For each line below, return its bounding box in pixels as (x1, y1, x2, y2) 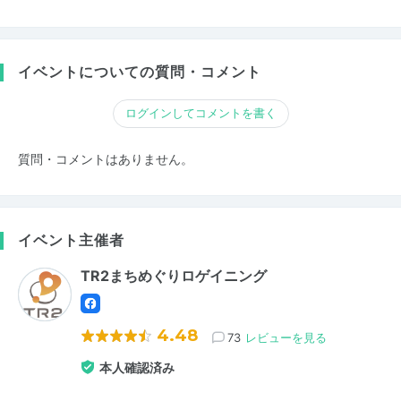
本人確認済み (99, 359, 175, 375)
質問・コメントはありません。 (18, 151, 193, 166)
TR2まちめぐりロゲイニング (81, 266, 267, 285)
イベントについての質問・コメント (18, 62, 261, 81)
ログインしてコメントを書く (124, 106, 277, 120)
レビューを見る (245, 329, 327, 345)
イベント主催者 (18, 230, 124, 249)
